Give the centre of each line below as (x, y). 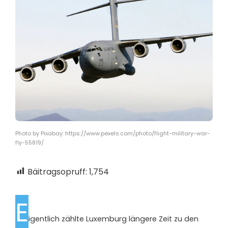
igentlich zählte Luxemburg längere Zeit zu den (113, 219)
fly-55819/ (30, 142)
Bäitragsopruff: (57, 172)
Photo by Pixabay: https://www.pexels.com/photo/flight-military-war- (113, 133)
